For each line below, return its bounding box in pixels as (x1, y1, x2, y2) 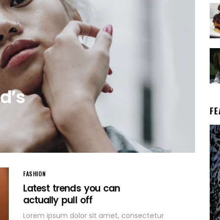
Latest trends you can (23, 182, 120, 195)
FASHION (23, 169, 46, 178)
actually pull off (23, 193, 92, 207)
